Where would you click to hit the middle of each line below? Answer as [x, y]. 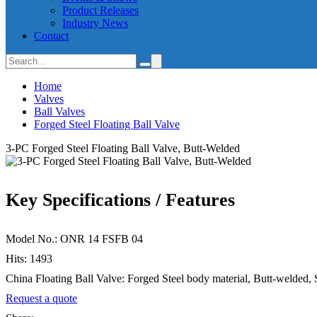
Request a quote [41, 299]
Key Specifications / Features [120, 200]
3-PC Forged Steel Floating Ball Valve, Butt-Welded [123, 148]
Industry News [95, 23]
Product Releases [100, 10]
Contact [51, 36]
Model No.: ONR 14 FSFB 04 [74, 239]
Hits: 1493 [29, 259]
